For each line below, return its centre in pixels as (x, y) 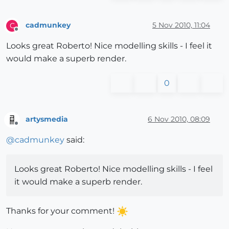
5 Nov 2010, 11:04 (181, 25)
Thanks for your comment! (61, 211)
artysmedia (47, 119)
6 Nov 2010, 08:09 (179, 119)
